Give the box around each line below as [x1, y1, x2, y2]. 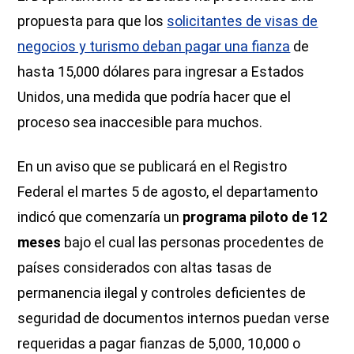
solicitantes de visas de [167, 12, 318, 29]
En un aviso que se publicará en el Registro [17, 157, 288, 175]
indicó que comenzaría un [17, 208, 183, 225]
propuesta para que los [17, 12, 168, 29]
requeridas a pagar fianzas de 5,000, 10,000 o [17, 334, 301, 352]
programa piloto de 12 [183, 208, 328, 225]
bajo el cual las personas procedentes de [61, 233, 325, 250]
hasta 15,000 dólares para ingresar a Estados [17, 62, 305, 80]
